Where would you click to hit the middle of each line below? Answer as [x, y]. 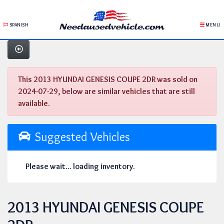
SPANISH [18, 25]
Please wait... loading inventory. [80, 166]
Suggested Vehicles [80, 137]
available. [34, 103]
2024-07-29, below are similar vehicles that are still [106, 91]
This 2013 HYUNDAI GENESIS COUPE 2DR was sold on [108, 79]
